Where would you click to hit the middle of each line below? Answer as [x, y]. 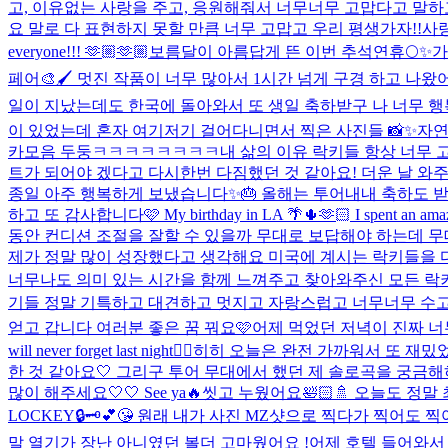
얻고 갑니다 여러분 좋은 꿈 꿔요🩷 [130, 327]
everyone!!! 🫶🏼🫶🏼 [78, 51]
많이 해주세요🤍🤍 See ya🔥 [105, 392]
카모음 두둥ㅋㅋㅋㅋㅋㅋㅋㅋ [114, 151]
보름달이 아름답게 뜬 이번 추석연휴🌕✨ [290, 51]
